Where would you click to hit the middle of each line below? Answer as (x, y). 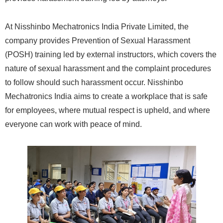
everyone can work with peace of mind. (73, 124)
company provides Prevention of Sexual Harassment (98, 41)
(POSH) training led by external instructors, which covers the (111, 55)
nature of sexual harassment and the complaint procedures (108, 69)
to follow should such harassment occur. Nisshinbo (94, 83)
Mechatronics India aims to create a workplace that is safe (106, 97)
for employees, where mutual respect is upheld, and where (108, 111)
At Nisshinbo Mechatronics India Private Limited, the (97, 27)
